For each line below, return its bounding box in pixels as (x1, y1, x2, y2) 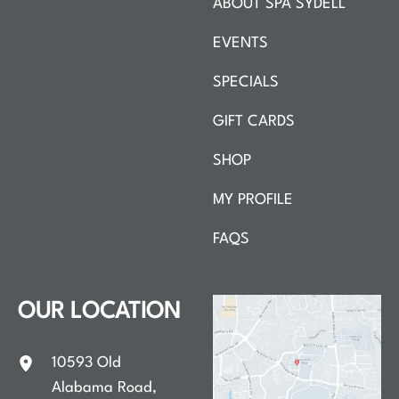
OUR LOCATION (18, 300, 181, 323)
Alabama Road (52, 380, 153, 396)
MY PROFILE (213, 191, 293, 208)
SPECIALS (213, 74, 279, 90)
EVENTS (213, 35, 268, 51)
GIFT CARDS (213, 113, 295, 129)
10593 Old (52, 354, 122, 370)
